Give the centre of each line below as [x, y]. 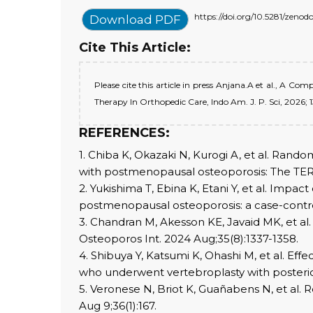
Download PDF [135, 20]
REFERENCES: [124, 133]
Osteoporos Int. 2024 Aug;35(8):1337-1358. [189, 239]
